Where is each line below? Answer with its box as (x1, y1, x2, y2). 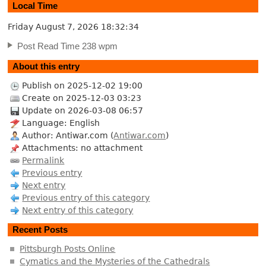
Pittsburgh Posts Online (20, 243, 116, 254)
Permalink (22, 155, 65, 165)
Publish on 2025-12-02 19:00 (22, 80, 143, 90)
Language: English (22, 118, 100, 128)
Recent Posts (12, 224, 68, 235)
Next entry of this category (22, 205, 134, 215)
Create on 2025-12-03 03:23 (22, 93, 142, 103)
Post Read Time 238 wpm (17, 41, 118, 52)
